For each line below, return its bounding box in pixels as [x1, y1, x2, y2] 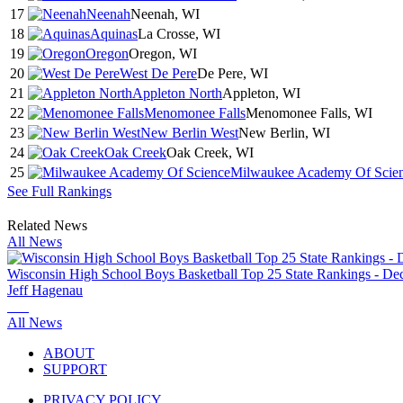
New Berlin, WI [238, 125, 330, 141]
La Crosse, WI [138, 26, 220, 42]
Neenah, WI [130, 6, 200, 22]
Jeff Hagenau [7, 282, 83, 299]
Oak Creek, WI [166, 145, 254, 161]
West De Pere [120, 66, 197, 82]
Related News [7, 218, 87, 234]
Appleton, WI [222, 85, 300, 102]
